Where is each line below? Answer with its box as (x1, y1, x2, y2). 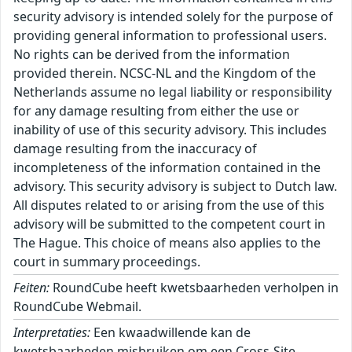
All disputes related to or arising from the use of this (13, 196, 324, 214)
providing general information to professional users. (13, 27, 327, 45)
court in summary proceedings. (13, 253, 200, 271)
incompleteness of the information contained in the (13, 159, 321, 177)
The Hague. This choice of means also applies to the (13, 234, 321, 252)
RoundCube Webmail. (13, 298, 141, 316)
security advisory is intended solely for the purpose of (13, 8, 333, 26)
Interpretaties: (13, 324, 90, 342)
